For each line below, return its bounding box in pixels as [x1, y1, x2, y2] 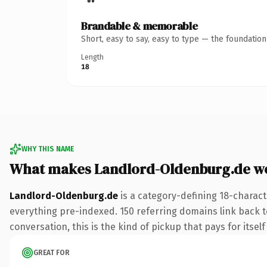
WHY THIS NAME [21, 144, 74, 153]
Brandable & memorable [81, 18, 198, 33]
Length [81, 52, 104, 61]
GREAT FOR [33, 248, 70, 257]
